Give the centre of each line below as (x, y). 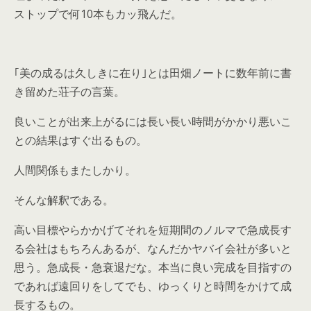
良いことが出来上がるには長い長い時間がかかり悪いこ (153, 121)
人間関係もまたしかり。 (75, 170)
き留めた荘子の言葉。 (69, 92)
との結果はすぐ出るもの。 (81, 140)
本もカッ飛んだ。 (137, 14)
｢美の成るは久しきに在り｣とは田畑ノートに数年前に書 (153, 73)
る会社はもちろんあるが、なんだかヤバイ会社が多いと (153, 249)
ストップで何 (47, 14)
